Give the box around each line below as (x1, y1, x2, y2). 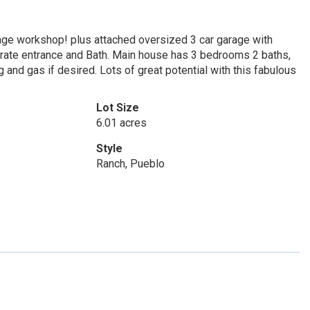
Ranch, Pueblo (95, 157, 165, 170)
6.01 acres (95, 116, 147, 129)
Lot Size (95, 101, 139, 114)
